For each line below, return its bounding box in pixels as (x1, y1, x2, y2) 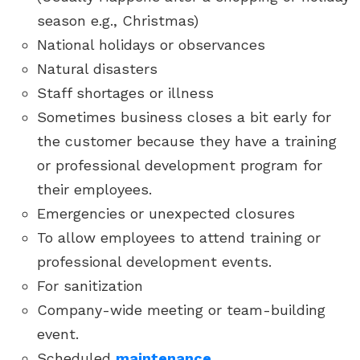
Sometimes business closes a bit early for (37, 108, 331, 125)
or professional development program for (37, 157, 322, 174)
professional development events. (37, 253, 272, 270)
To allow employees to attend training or (37, 229, 321, 246)
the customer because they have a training (37, 133, 337, 149)
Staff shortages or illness (37, 84, 214, 101)
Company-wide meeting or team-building (37, 301, 325, 318)
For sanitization (37, 277, 143, 294)
